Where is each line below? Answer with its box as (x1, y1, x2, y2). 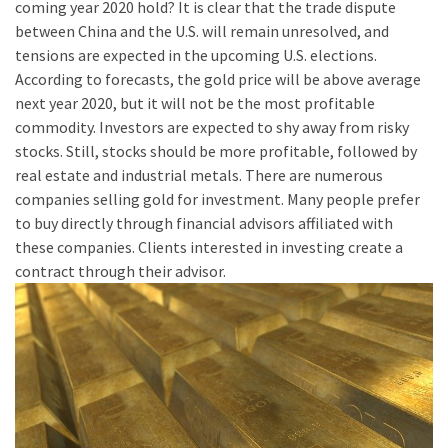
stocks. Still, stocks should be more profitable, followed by (15, 141, 417, 162)
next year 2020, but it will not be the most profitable (15, 93, 375, 114)
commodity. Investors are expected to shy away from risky (15, 117, 409, 138)
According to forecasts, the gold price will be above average (15, 69, 421, 90)
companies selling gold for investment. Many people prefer (15, 189, 420, 210)
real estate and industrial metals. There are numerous (15, 165, 383, 186)
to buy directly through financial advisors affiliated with (15, 213, 393, 234)
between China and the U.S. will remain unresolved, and (15, 21, 389, 42)
